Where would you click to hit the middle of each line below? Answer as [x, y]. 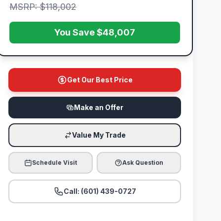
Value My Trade [99, 135]
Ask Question [143, 163]
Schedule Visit [55, 163]
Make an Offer [99, 107]
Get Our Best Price [100, 80]
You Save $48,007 [95, 32]
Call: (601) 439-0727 [100, 191]
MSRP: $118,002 [43, 7]
